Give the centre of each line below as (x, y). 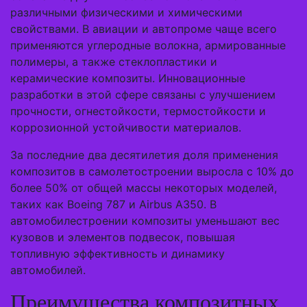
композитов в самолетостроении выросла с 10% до (152, 171)
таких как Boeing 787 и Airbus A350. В (113, 204)
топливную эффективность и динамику (118, 254)
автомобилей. (48, 270)
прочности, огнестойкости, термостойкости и (138, 111)
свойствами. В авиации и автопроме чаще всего (144, 29)
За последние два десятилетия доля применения (144, 155)
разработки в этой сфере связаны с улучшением (143, 95)
